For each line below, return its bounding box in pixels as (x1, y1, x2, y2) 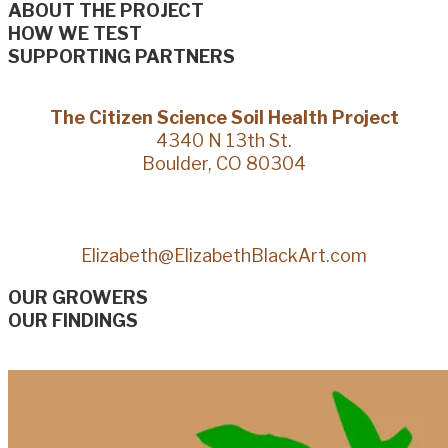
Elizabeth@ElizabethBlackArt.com (81, 244, 367, 266)
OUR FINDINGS (8, 309, 138, 331)
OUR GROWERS (8, 286, 148, 308)
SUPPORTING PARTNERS (8, 45, 235, 67)
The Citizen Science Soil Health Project (49, 106, 399, 128)
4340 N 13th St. (156, 129, 292, 151)
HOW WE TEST (8, 22, 142, 44)
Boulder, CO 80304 (142, 152, 306, 174)
